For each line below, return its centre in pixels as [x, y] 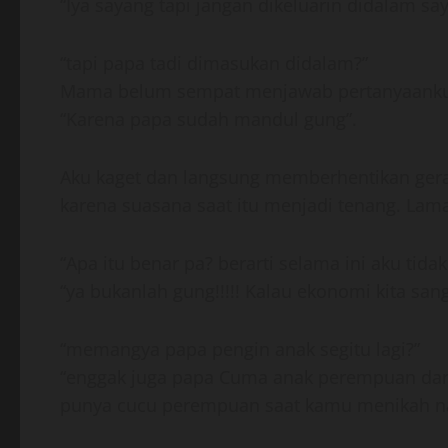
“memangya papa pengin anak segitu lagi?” [240, 349]
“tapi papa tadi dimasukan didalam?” [214, 63]
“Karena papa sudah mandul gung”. [208, 119]
